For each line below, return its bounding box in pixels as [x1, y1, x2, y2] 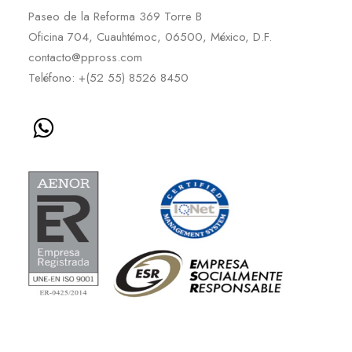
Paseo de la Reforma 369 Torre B [28, 8, 202, 25]
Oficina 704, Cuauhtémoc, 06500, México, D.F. [28, 28, 272, 46]
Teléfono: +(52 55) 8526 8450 [28, 69, 189, 86]
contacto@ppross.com [28, 49, 142, 66]
